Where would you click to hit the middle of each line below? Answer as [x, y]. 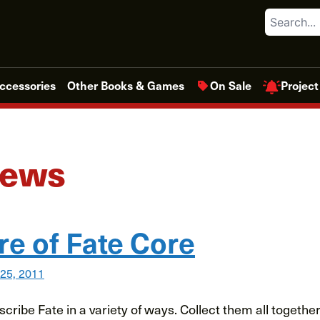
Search [283, 16]
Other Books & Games [126, 85]
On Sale [231, 85]
